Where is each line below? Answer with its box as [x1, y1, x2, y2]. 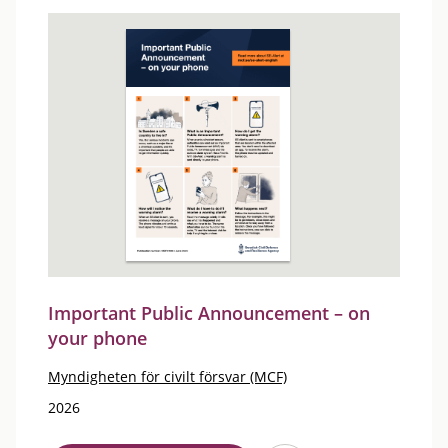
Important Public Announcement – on [48, 301, 370, 325]
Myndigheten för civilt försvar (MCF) [48, 367, 287, 386]
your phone [48, 326, 147, 350]
